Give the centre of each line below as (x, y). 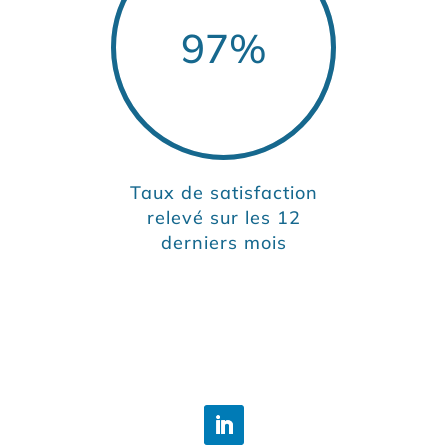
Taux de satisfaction (223, 192)
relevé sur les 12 (223, 217)
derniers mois (223, 242)
